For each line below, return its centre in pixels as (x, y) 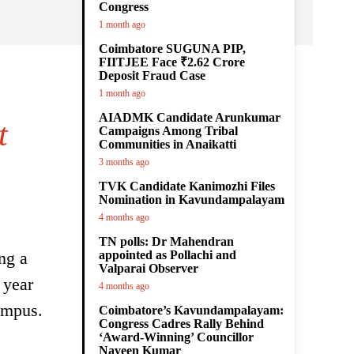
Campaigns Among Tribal (168, 131)
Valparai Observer (149, 268)
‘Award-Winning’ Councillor (176, 337)
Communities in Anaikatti (168, 144)
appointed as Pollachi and (168, 255)
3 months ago (124, 162)
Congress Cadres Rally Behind (181, 324)
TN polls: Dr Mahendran (166, 241)
